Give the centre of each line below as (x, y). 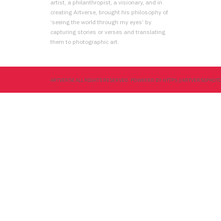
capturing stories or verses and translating (108, 32)
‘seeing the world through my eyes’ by (101, 22)
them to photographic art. (85, 42)
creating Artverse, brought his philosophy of (109, 12)
